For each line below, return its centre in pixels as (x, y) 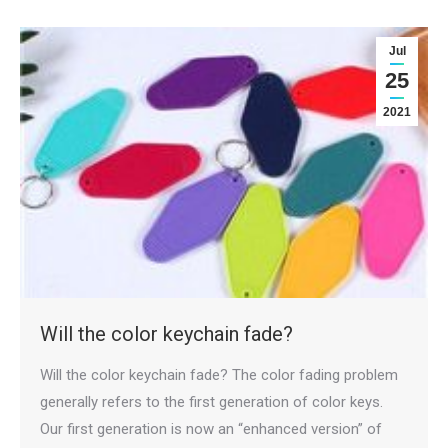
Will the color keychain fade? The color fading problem (219, 374)
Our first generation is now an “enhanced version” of (211, 428)
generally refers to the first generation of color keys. (211, 401)
